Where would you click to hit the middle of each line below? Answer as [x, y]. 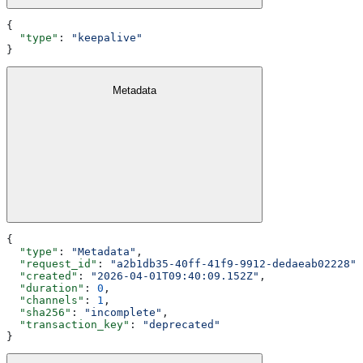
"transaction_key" [68, 324]
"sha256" [39, 312]
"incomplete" [123, 312]
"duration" [45, 288]
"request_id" [52, 263]
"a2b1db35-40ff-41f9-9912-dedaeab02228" [233, 263]
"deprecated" [181, 324]
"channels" [45, 300]
